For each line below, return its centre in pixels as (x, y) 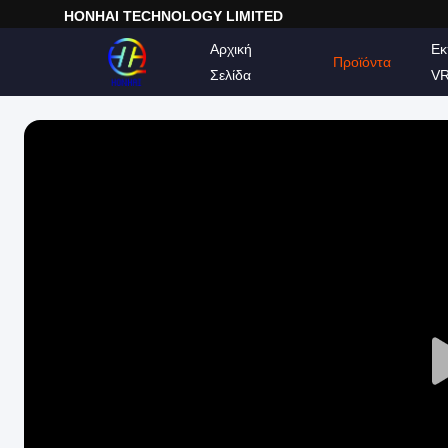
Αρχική (231, 49)
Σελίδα (230, 75)
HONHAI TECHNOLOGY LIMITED (173, 16)
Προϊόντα (361, 62)
